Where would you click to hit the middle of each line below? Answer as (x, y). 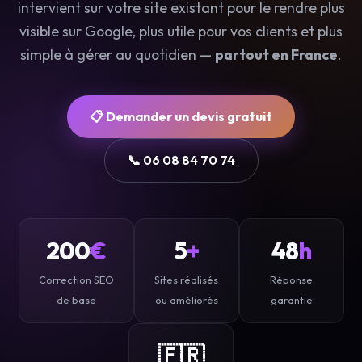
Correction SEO (76, 280)
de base (76, 300)
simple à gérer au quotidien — (118, 55)
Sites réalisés (186, 280)
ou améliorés (186, 300)
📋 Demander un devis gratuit (181, 116)
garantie (291, 300)
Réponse (291, 280)
